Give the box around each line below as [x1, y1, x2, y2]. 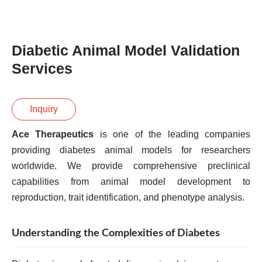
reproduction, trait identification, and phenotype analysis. [12, 192, 244, 202]
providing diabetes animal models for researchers [12, 145, 250, 155]
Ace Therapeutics [12, 129, 94, 139]
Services [12, 60, 73, 77]
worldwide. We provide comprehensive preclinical [12, 161, 250, 171]
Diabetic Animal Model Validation [12, 42, 240, 58]
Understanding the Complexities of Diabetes [12, 228, 220, 238]
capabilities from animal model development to [12, 177, 250, 187]
